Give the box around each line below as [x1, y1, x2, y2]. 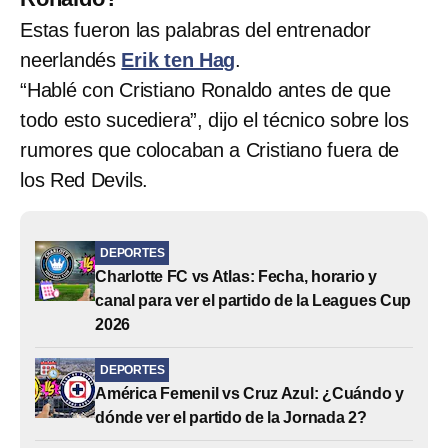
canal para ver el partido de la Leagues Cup [95, 291, 412, 309]
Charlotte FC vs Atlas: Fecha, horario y [95, 267, 377, 285]
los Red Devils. [20, 168, 149, 191]
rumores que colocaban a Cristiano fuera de [20, 138, 400, 161]
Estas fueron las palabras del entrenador [20, 18, 371, 41]
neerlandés [20, 48, 122, 71]
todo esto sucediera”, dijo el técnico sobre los [20, 108, 409, 131]
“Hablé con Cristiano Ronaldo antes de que [20, 78, 391, 101]
